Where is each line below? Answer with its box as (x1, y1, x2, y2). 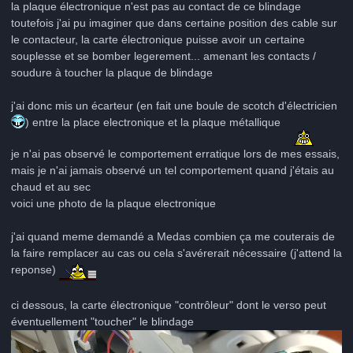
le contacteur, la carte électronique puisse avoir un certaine (11, 32, 305, 46)
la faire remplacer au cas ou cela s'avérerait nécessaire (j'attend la (11, 246, 342, 259)
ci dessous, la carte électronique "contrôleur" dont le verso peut (11, 298, 326, 311)
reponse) (11, 262, 59, 276)
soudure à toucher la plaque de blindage (11, 65, 213, 79)
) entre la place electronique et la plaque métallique (25, 115, 284, 128)
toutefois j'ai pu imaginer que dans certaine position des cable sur (11, 16, 337, 29)
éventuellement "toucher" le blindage (11, 314, 194, 328)
